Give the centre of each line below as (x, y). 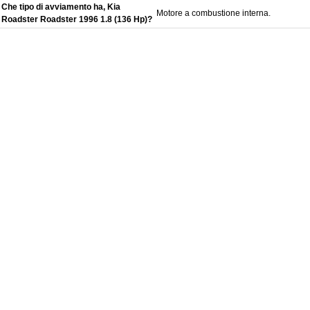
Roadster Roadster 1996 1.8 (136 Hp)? (77, 20)
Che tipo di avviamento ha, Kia (61, 7)
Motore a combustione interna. (213, 13)
